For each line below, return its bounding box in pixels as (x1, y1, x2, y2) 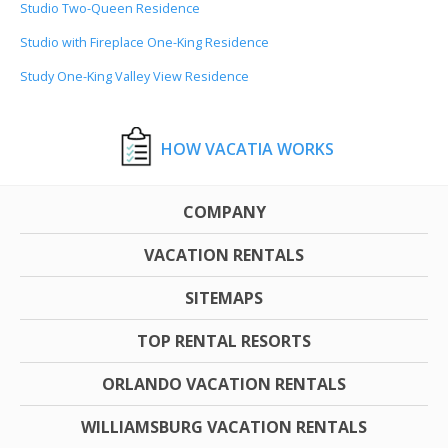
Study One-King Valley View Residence (20, 67, 249, 85)
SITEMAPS (185, 286, 263, 309)
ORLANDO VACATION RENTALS (102, 372, 346, 395)
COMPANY (182, 200, 266, 223)
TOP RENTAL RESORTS (137, 329, 311, 352)
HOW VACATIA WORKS (160, 137, 334, 160)
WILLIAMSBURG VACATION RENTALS (81, 415, 367, 438)
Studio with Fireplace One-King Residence (20, 33, 269, 51)
